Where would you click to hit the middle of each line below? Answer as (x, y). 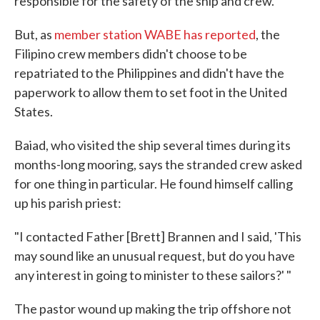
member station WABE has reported (155, 35)
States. (34, 112)
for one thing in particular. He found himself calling (154, 184)
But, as (34, 35)
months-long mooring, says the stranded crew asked (158, 165)
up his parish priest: (68, 203)
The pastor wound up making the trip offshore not (153, 309)
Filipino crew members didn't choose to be (131, 54)
